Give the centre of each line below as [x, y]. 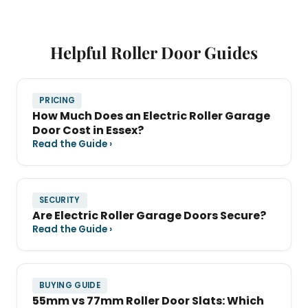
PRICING [57, 101]
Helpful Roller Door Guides [154, 53]
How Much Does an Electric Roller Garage [151, 116]
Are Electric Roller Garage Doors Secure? [149, 216]
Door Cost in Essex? [88, 131]
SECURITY [60, 200]
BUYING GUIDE [70, 286]
